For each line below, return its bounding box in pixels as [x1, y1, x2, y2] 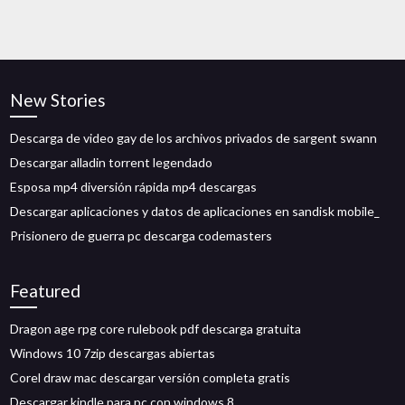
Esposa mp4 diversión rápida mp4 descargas [10, 179, 258, 194]
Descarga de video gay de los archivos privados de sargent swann [10, 130, 378, 146]
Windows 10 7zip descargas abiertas [10, 345, 216, 361]
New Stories [10, 89, 107, 110]
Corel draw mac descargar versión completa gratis [10, 370, 291, 385]
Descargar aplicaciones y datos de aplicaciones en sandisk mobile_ [10, 203, 381, 219]
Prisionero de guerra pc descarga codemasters [10, 228, 273, 243]
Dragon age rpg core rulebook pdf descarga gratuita [10, 321, 302, 336]
